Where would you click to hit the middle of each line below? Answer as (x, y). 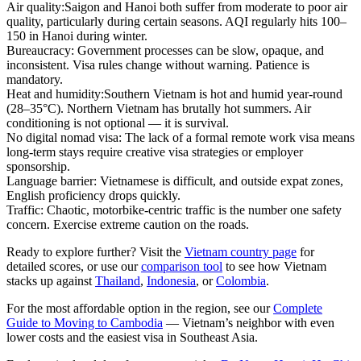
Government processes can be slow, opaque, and (199, 51)
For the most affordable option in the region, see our (138, 309)
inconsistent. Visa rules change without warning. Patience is (158, 65)
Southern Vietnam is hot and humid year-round (223, 94)
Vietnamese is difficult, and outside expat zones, (220, 181)
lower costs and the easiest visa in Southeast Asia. (132, 338)
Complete (298, 309)
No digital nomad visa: (64, 138)
